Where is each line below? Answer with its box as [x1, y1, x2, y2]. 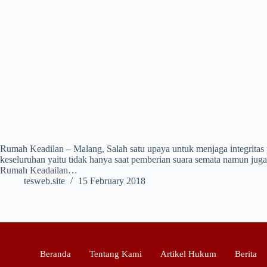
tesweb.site [24, 176, 65, 187]
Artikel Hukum [160, 249, 217, 259]
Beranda [40, 249, 72, 259]
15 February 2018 [78, 176, 145, 187]
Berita [235, 249, 257, 259]
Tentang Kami [89, 249, 142, 259]
